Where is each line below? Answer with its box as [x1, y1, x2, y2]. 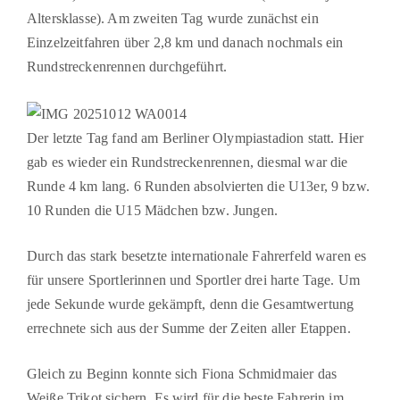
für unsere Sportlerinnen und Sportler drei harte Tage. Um [27, 271, 361, 287]
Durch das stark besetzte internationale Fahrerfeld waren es [27, 247, 367, 263]
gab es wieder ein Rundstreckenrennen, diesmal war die [27, 154, 348, 170]
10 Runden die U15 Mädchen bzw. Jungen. [27, 202, 279, 218]
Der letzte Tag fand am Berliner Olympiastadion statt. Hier [27, 129, 364, 146]
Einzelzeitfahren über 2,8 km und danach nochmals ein [27, 35, 344, 50]
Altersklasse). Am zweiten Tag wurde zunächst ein [27, 11, 319, 26]
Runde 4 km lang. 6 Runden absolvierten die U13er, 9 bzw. [27, 178, 370, 194]
